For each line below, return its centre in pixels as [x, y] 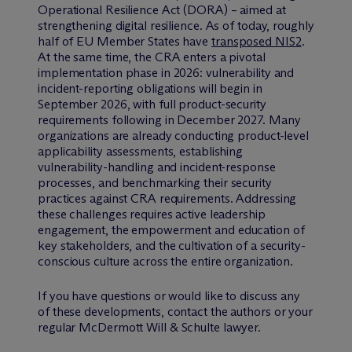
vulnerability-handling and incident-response [157, 167]
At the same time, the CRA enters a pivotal [152, 57]
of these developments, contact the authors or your [175, 311]
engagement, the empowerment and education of [171, 229]
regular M [65, 327]
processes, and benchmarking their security [155, 182]
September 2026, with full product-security [152, 104]
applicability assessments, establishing [141, 151]
